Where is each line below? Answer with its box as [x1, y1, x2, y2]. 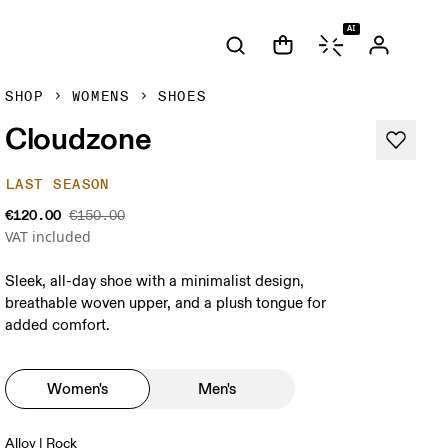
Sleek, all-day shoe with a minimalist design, [5, 272, 305, 291]
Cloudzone [5, 119, 152, 157]
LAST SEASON [6, 176, 110, 193]
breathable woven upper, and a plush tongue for [5, 294, 327, 313]
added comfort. [5, 316, 111, 335]
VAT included [5, 227, 92, 246]
